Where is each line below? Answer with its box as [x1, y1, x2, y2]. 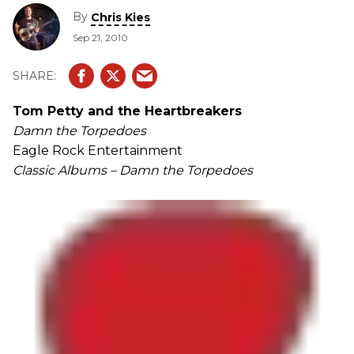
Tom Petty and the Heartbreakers [13, 104, 242, 119]
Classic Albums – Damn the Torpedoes [13, 163, 253, 178]
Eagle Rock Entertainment [13, 143, 183, 158]
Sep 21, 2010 [73, 31, 128, 43]
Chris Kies [91, 9, 150, 24]
